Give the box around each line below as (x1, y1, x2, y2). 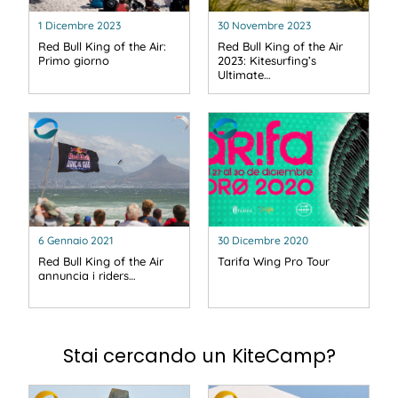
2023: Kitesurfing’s (218, 53, 316, 68)
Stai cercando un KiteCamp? (62, 342, 336, 369)
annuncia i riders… (38, 267, 136, 283)
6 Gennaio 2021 (38, 233, 114, 247)
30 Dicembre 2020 (218, 233, 308, 247)
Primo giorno (38, 53, 109, 68)
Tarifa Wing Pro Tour (218, 253, 330, 268)
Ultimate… (218, 68, 271, 83)
